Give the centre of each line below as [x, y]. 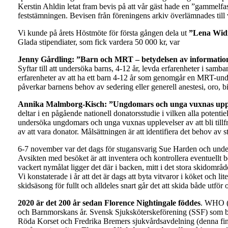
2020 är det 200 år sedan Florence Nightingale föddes [109, 203]
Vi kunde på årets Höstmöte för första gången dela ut [103, 33]
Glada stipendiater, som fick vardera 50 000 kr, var [98, 42]
